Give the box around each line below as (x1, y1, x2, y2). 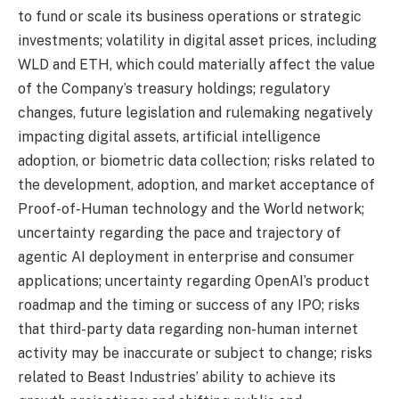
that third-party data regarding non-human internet (18, 320, 358, 338)
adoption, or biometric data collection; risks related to (18, 151, 375, 169)
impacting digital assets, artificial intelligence (18, 127, 321, 145)
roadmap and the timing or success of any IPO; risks (18, 296, 360, 313)
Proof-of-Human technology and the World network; (18, 199, 364, 217)
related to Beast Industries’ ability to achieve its (18, 368, 336, 386)
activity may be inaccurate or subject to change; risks (18, 344, 372, 362)
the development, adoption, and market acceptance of (18, 175, 375, 193)
